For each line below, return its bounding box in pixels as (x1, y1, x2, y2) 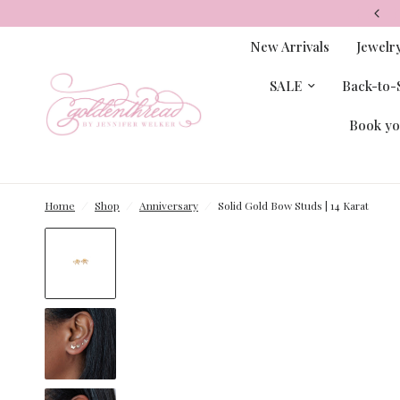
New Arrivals (249, 37, 329, 55)
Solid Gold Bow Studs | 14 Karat (218, 198, 369, 212)
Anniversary (139, 198, 198, 212)
